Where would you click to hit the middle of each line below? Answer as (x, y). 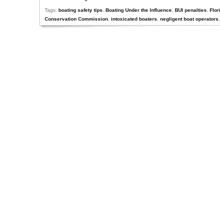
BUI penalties (191, 10)
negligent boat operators (189, 19)
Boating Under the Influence (139, 10)
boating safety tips (81, 10)
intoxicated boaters (134, 19)
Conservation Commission (76, 19)
